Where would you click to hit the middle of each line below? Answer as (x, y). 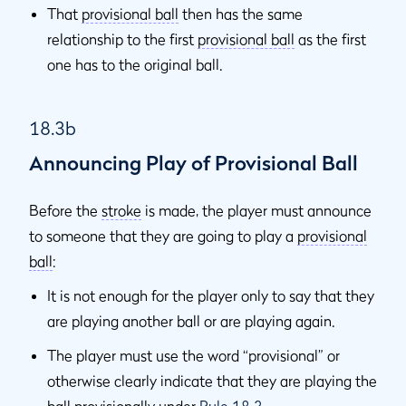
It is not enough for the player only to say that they (211, 295)
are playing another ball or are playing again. (191, 320)
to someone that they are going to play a (163, 235)
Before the (65, 210)
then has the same (241, 13)
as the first (330, 39)
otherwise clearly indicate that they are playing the (212, 380)
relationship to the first (122, 39)
